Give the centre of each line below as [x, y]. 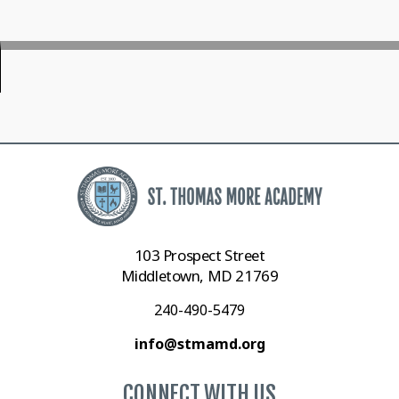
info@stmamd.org [199, 344]
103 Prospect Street [199, 256]
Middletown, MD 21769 [199, 276]
